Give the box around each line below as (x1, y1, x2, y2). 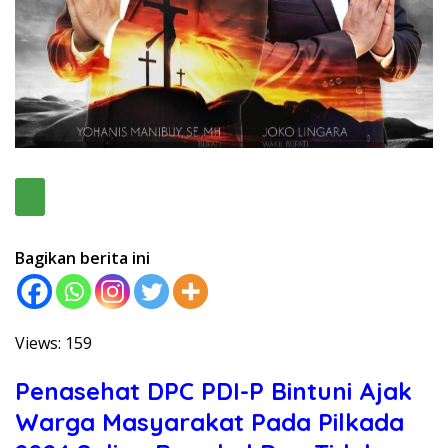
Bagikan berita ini (15, 247, 150, 270)
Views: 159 (15, 332, 92, 355)
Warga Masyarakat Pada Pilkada (15, 407, 404, 438)
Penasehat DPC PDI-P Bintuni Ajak (15, 376, 412, 407)
